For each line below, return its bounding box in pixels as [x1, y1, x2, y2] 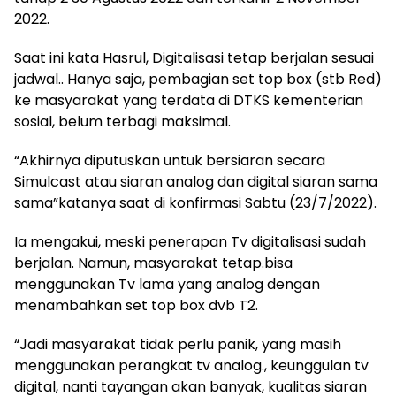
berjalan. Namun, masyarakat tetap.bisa [14, 252, 293, 273]
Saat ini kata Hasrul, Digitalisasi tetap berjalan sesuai [14, 47, 374, 68]
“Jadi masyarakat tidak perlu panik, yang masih [14, 333, 341, 354]
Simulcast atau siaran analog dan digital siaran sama [14, 171, 377, 192]
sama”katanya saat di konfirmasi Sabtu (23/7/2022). [14, 192, 377, 213]
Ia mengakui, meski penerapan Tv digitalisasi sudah [14, 231, 366, 252]
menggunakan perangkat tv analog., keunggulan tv [14, 354, 369, 376]
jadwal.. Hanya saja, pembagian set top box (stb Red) [14, 68, 382, 89]
